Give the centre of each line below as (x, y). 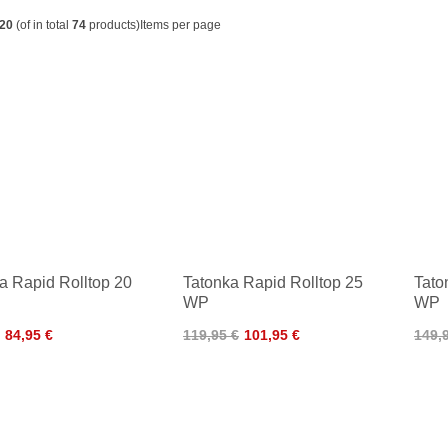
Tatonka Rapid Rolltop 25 (273, 282)
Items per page (180, 25)
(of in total (42, 25)
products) (113, 25)
